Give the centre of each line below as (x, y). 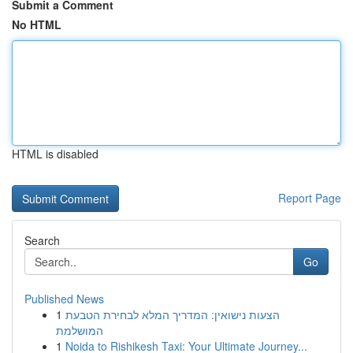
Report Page (310, 198)
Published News (64, 299)
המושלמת (80, 330)
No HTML (37, 24)
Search (42, 240)
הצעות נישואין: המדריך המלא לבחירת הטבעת (173, 314)
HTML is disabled (55, 154)
